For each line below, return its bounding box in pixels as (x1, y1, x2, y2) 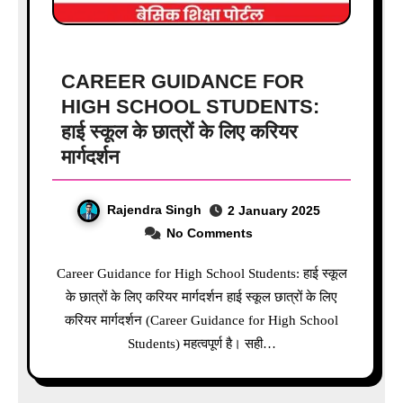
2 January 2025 (227, 203, 320, 218)
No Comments (166, 225, 253, 240)
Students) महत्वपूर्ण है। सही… (127, 336, 276, 351)
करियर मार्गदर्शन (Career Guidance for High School (65, 312, 338, 327)
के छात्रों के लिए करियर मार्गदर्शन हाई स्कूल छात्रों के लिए (66, 289, 337, 304)
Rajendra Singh (106, 202, 201, 218)
